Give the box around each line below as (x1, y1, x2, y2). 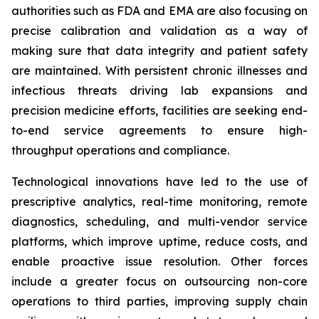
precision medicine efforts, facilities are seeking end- (11, 103, 308, 117)
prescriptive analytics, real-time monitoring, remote (11, 194, 308, 209)
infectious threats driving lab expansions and (11, 83, 308, 98)
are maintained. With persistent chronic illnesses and (11, 63, 308, 78)
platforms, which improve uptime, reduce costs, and (11, 234, 308, 249)
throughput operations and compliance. (11, 143, 229, 157)
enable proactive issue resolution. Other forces (11, 254, 308, 268)
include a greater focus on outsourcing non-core (11, 274, 308, 288)
